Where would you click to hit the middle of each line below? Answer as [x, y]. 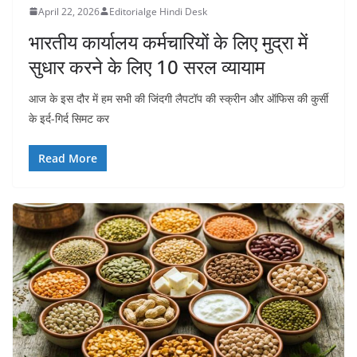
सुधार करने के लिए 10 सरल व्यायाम [147, 66]
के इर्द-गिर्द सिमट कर [69, 118]
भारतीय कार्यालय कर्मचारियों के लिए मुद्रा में [168, 41]
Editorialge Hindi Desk [158, 11]
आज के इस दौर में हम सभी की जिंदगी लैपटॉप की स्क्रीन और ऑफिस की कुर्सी [178, 98]
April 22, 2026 [69, 11]
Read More [68, 158]
